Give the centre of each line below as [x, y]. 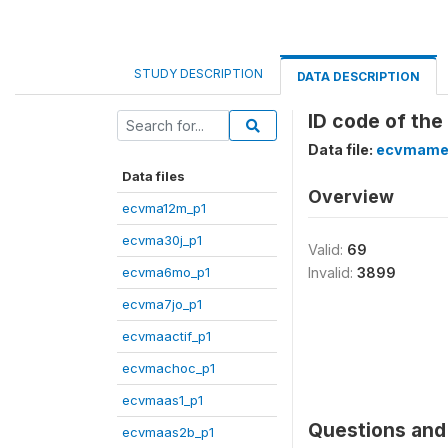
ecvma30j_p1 [162, 240]
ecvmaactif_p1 [166, 336]
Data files [153, 176]
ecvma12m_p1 [164, 208]
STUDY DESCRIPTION [198, 73]
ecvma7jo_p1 [162, 304]
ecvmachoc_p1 [168, 368]
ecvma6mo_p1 [166, 272]
